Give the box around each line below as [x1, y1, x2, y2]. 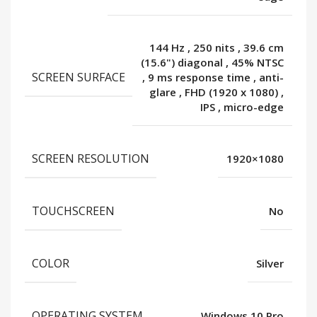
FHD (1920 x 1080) [185, 85, 281, 100]
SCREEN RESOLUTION [32, 151, 149, 167]
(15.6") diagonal [141, 55, 226, 70]
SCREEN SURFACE [32, 69, 125, 86]
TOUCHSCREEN [32, 203, 115, 219]
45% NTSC [231, 55, 284, 70]
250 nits [193, 40, 238, 55]
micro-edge [224, 100, 284, 115]
